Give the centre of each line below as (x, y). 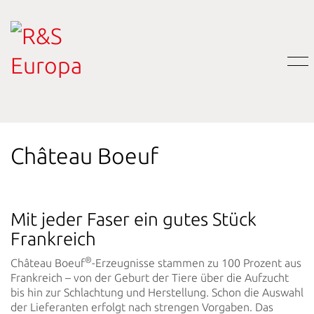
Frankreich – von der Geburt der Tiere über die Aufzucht (150, 277)
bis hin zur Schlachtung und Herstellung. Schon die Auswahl (157, 292)
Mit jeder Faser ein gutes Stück (134, 219)
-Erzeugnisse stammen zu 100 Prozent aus (197, 262)
